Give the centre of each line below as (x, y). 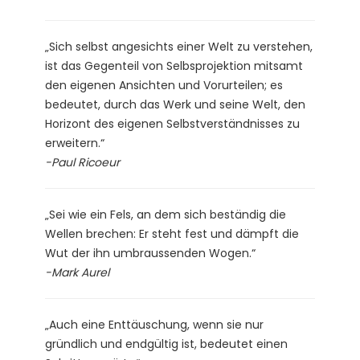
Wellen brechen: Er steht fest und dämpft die (172, 233)
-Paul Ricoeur (82, 162)
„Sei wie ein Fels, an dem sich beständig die (166, 214)
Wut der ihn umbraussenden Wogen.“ (150, 253)
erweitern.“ (75, 143)
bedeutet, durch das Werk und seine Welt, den (175, 104)
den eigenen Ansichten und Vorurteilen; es (164, 85)
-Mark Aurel (77, 272)
